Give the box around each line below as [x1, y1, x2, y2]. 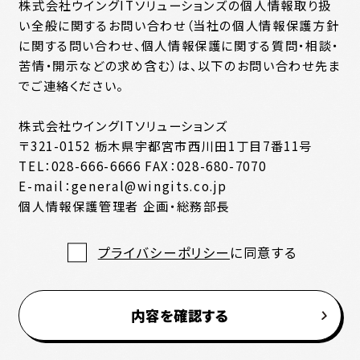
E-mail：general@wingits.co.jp [18, 176, 228, 194]
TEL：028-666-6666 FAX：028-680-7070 [18, 156, 267, 174]
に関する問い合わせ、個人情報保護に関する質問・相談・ [18, 35, 339, 54]
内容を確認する [131, 305, 229, 325]
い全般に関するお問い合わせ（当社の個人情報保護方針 [18, 15, 340, 34]
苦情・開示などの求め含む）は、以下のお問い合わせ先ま [18, 55, 341, 74]
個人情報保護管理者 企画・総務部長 [18, 196, 231, 215]
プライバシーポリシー [97, 243, 231, 263]
